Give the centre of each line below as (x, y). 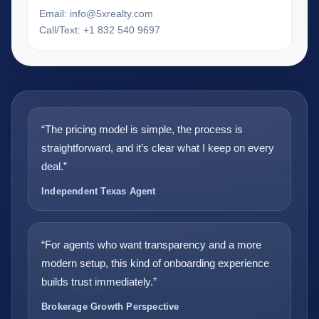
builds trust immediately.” (99, 281)
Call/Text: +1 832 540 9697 (100, 30)
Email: (54, 13)
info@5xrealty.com (111, 13)
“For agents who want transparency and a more (151, 244)
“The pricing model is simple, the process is (142, 129)
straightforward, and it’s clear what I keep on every (158, 147)
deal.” (54, 166)
